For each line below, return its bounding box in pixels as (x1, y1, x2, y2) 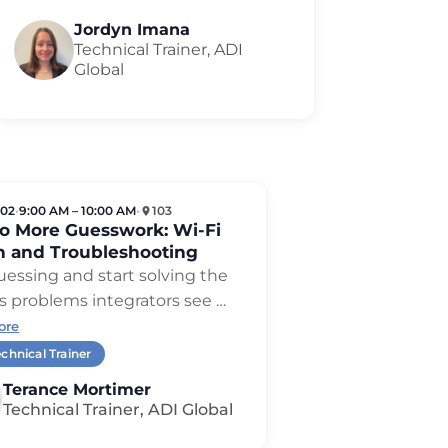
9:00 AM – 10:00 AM (19, 203, 137, 219)
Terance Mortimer (3, 380, 152, 400)
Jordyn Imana (73, 19, 190, 39)
